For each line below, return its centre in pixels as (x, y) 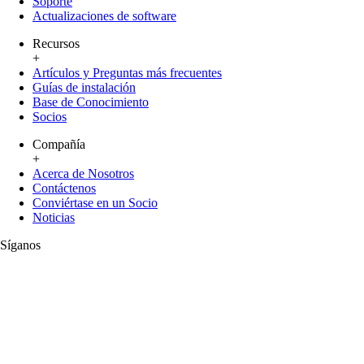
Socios (50, 117)
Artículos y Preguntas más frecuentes (127, 73)
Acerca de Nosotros (83, 174)
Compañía (59, 145)
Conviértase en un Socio (95, 203)
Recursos (56, 44)
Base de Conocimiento (91, 102)
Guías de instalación (84, 88)
